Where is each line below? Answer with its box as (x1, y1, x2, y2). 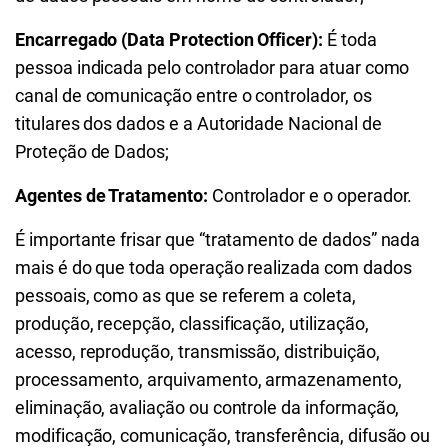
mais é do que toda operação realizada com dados (15, 257, 412, 278)
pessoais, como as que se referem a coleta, (15, 285, 356, 306)
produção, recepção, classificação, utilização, (15, 313, 369, 334)
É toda (322, 29, 377, 50)
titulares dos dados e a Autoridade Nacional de (15, 113, 382, 134)
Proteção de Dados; (15, 141, 170, 162)
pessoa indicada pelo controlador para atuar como (15, 57, 410, 78)
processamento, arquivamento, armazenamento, (15, 369, 402, 390)
